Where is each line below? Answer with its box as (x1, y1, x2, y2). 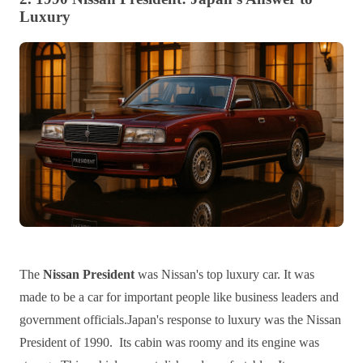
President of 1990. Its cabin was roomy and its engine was (19, 335, 319, 350)
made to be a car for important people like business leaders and (19, 290, 339, 305)
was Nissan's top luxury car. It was (135, 267, 314, 282)
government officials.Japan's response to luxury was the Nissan (19, 313, 341, 327)
